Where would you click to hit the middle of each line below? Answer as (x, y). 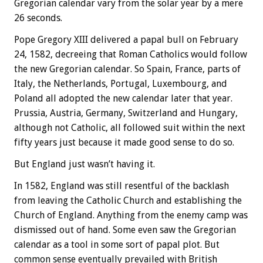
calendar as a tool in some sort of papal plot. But (117, 245)
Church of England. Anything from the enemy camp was (131, 215)
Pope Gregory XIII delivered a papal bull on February (126, 40)
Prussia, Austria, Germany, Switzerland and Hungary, (126, 113)
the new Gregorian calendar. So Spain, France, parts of (127, 69)
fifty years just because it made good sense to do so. (124, 143)
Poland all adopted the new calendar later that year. (123, 99)
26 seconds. (38, 18)
